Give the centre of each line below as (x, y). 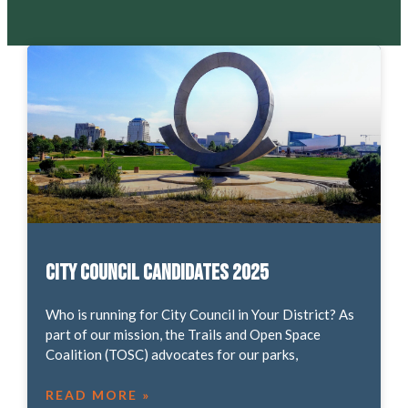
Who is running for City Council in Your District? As (199, 314)
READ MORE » (97, 394)
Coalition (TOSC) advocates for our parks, (171, 354)
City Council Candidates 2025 (157, 272)
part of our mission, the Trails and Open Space (183, 334)
